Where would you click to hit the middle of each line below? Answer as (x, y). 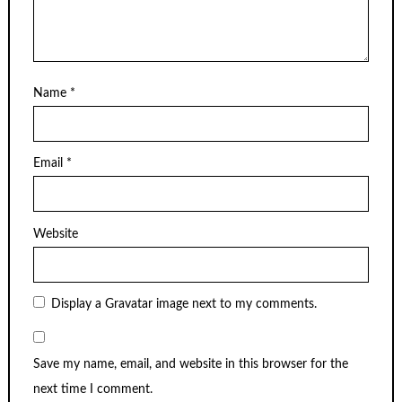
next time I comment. (93, 389)
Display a (79, 305)
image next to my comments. (235, 305)
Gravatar (129, 305)
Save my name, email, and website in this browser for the (191, 364)
